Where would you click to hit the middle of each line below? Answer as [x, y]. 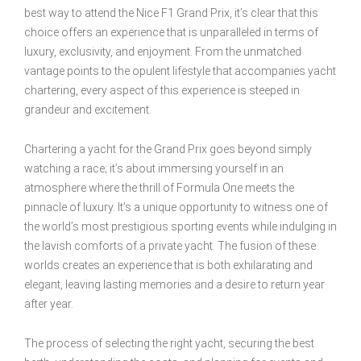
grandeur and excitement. [88, 109]
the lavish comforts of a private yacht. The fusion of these [170, 245]
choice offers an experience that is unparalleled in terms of [171, 32]
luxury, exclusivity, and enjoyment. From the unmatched [163, 51]
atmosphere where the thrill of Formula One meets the [159, 187]
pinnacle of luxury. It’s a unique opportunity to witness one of [176, 207]
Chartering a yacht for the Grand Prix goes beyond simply [168, 149]
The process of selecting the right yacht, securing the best [169, 343]
